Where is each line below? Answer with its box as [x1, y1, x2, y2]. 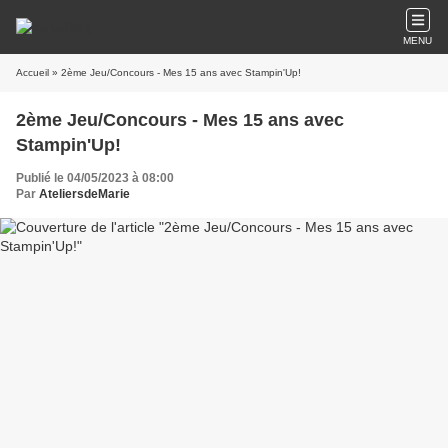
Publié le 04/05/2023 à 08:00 [16, 171, 174, 185]
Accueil [16, 67, 49, 78]
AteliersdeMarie [39, 187, 130, 201]
